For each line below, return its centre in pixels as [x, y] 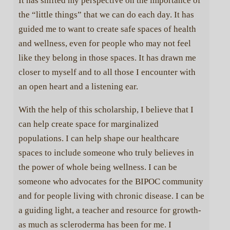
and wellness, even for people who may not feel [104, 43]
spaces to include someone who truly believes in [106, 152]
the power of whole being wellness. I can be [98, 167]
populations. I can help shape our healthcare [99, 138]
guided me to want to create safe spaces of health [107, 29]
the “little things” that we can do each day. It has [106, 14]
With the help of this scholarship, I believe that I [106, 109]
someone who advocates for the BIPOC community [111, 181]
